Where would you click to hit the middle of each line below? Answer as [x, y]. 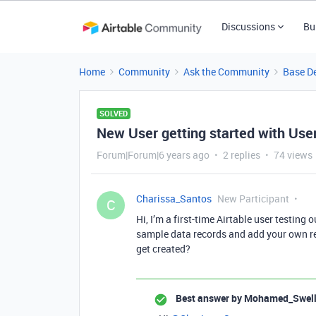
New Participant [253, 199]
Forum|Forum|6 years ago [153, 155]
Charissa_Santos [174, 199]
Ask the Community [226, 72]
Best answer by [209, 298]
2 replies [242, 155]
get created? [163, 249]
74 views [293, 155]
